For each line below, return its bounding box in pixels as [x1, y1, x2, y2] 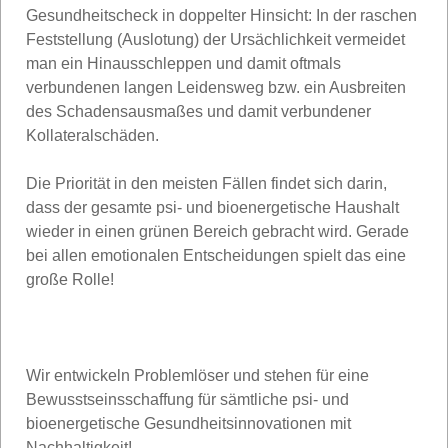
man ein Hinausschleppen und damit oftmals [26, 54, 341, 72]
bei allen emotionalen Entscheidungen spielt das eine [26, 246, 406, 264]
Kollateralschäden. [26, 126, 159, 144]
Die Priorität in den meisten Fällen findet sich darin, [26, 174, 387, 192]
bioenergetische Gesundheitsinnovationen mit [26, 414, 351, 432]
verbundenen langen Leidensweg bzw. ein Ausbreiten [26, 78, 406, 96]
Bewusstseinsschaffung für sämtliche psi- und [26, 390, 349, 408]
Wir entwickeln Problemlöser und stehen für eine [26, 366, 369, 384]
